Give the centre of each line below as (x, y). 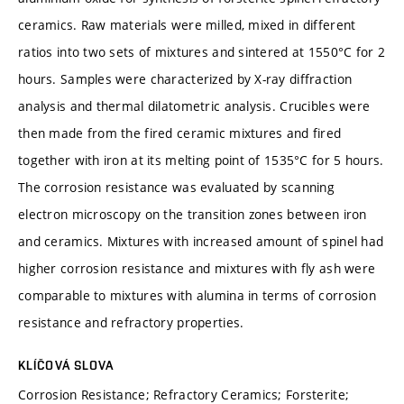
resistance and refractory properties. (131, 322)
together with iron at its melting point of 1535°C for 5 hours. (201, 160)
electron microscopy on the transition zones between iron (193, 214)
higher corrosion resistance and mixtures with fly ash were (197, 268)
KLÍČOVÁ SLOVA (66, 365)
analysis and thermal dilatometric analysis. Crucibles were (194, 106)
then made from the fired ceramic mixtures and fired (180, 133)
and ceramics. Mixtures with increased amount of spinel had (201, 241)
